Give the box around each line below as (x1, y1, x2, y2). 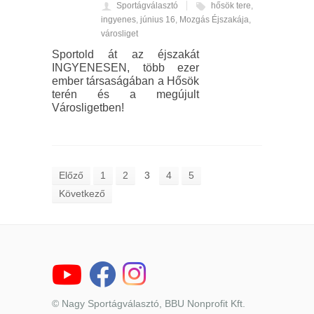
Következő (59, 187, 105, 199)
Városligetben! (52, 101, 124, 114)
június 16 (140, 14, 175, 25)
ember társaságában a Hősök (52, 74, 199, 87)
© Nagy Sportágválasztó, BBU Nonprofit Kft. (52, 297, 245, 309)
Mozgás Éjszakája (179, 14, 249, 25)
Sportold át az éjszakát (52, 48, 199, 60)
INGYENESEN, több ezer (52, 61, 199, 74)
